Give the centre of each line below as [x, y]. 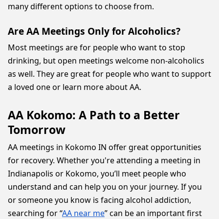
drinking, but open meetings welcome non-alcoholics [106, 60]
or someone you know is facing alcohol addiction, [99, 200]
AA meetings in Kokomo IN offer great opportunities [105, 147]
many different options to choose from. [81, 7]
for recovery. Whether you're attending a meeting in [104, 160]
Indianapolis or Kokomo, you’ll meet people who [97, 173]
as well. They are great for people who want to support [109, 74]
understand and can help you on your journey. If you [105, 186]
